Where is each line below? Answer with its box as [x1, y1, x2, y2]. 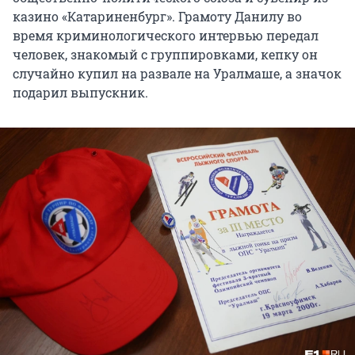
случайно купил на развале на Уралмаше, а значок [13, 65, 342, 82]
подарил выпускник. [13, 84, 148, 101]
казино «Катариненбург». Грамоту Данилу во [13, 8, 302, 25]
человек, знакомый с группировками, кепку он [13, 46, 318, 63]
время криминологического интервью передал [13, 27, 319, 44]
